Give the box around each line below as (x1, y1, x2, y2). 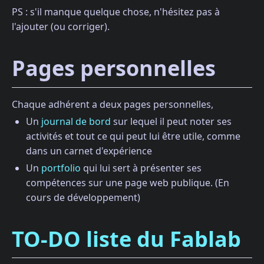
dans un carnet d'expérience (26, 144, 152, 157)
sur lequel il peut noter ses (111, 114, 232, 128)
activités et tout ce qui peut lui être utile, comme (26, 129, 240, 143)
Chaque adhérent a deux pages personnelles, (12, 97, 213, 111)
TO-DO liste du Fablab (12, 224, 241, 253)
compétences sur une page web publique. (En (26, 176, 229, 189)
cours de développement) (26, 190, 140, 204)
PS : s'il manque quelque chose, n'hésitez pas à (12, 5, 220, 18)
